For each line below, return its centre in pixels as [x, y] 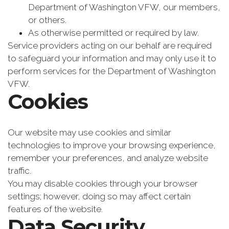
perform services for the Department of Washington [112, 71]
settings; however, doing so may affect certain [99, 196]
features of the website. [55, 209]
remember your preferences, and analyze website [108, 158]
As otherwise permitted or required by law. [113, 33]
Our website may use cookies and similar [89, 132]
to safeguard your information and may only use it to [112, 59]
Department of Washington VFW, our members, [124, 7]
